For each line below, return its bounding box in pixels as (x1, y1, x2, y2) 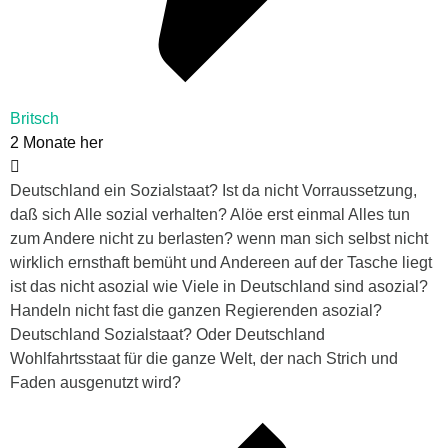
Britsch (10, 110, 59, 128)
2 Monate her (10, 134, 103, 152)
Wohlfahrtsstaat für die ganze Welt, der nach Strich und (10, 350, 398, 368)
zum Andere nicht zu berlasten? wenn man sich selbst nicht (10, 230, 428, 248)
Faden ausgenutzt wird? (10, 374, 181, 392)
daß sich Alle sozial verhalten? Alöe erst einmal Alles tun (10, 206, 410, 224)
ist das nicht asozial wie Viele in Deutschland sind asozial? (10, 278, 428, 296)
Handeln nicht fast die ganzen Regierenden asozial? (10, 302, 382, 320)
